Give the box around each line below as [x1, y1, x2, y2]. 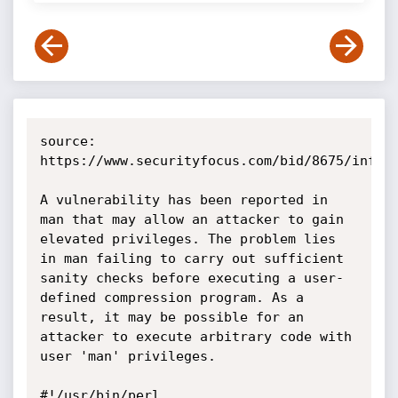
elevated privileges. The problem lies [39, 231, 336, 247]
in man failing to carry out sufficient [39, 251, 344, 267]
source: [39, 133, 96, 149]
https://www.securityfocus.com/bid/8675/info [39, 153, 384, 169]
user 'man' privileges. [39, 348, 224, 364]
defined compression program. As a [39, 290, 304, 306]
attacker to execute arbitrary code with [39, 329, 352, 345]
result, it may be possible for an [39, 309, 304, 325]
